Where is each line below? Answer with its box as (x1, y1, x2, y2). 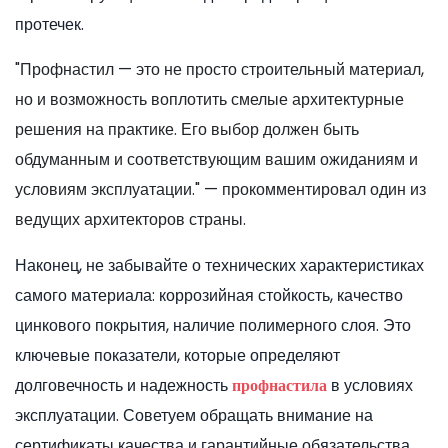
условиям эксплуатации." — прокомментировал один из (15, 178, 426, 202)
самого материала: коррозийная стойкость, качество (15, 284, 403, 308)
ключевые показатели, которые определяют (15, 344, 340, 368)
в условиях (327, 374, 413, 398)
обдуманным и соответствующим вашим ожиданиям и (15, 148, 418, 172)
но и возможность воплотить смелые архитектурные (15, 88, 404, 112)
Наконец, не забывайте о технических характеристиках (15, 254, 424, 278)
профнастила (232, 375, 327, 398)
